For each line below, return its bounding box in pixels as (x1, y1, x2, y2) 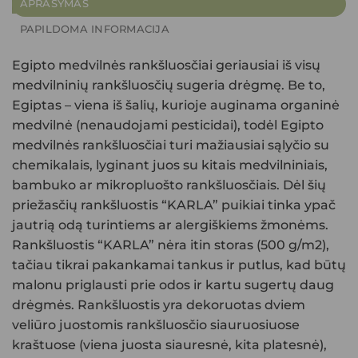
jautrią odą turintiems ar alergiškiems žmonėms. (12, 217, 328, 233)
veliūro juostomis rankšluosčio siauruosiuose (12, 316, 300, 332)
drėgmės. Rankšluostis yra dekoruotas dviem (12, 296, 305, 312)
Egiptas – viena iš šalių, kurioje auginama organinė (12, 97, 340, 113)
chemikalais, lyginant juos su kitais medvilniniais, (12, 157, 328, 173)
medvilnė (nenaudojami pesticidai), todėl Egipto (12, 117, 324, 133)
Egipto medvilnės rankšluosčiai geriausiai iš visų (12, 57, 320, 73)
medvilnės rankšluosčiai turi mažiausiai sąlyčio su (12, 137, 329, 153)
